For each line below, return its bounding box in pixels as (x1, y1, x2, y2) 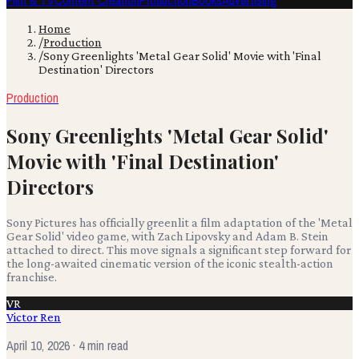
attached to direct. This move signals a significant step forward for (6, 242, 351, 256)
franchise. (6, 269, 57, 284)
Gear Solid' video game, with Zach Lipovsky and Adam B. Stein (6, 228, 329, 243)
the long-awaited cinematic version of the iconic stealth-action (6, 256, 333, 270)
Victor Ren (6, 309, 61, 324)
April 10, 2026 (6, 336, 70, 354)
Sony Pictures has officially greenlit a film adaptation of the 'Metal (6, 215, 353, 229)
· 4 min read (70, 336, 128, 354)
